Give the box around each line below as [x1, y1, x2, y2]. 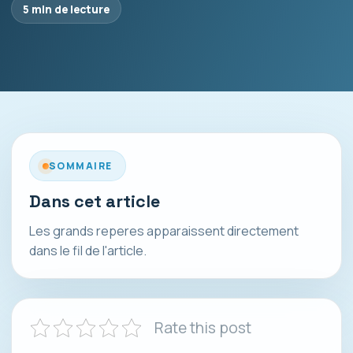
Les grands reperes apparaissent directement [29, 222, 299, 240]
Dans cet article [29, 191, 160, 212]
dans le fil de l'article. [29, 242, 147, 259]
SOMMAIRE [49, 159, 113, 173]
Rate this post [154, 318, 251, 338]
